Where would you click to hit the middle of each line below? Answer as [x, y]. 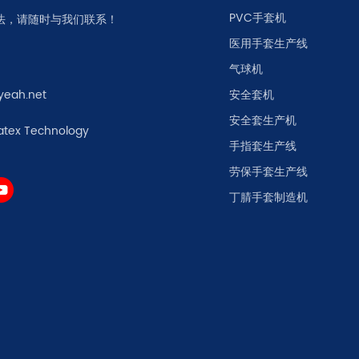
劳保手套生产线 [268, 172]
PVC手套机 [257, 18]
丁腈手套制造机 [268, 198]
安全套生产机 [262, 121]
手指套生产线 [262, 147]
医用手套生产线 [268, 44]
